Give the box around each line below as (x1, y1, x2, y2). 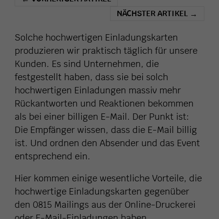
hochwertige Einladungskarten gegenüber (15, 186, 189, 197)
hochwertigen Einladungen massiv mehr (15, 85, 181, 96)
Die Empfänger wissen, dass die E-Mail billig (15, 124, 197, 136)
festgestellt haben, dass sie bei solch (15, 71, 168, 83)
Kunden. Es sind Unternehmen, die (15, 58, 159, 70)
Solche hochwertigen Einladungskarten (15, 32, 178, 44)
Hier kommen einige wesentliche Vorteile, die (15, 173, 202, 184)
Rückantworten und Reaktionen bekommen (15, 98, 194, 109)
